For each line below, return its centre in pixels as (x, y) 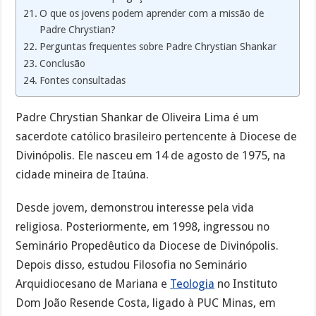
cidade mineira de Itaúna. (83, 174)
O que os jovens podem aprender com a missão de (152, 13)
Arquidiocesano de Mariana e (93, 284)
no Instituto (246, 284)
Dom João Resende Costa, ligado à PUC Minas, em (146, 303)
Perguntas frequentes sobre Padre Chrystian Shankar (158, 46)
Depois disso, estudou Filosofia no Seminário (132, 265)
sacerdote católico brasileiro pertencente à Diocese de (157, 136)
